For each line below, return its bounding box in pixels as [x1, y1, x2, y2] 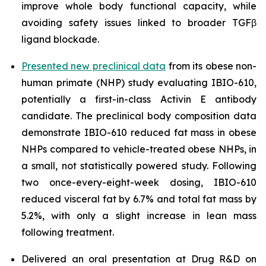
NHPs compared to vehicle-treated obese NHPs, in [21, 143, 256, 156]
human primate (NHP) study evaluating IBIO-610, [21, 77, 256, 89]
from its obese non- [166, 60, 257, 72]
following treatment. [21, 226, 114, 239]
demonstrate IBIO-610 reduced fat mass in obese [21, 126, 256, 139]
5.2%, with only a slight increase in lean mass [21, 210, 256, 222]
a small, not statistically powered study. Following [21, 160, 256, 172]
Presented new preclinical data [21, 60, 166, 72]
